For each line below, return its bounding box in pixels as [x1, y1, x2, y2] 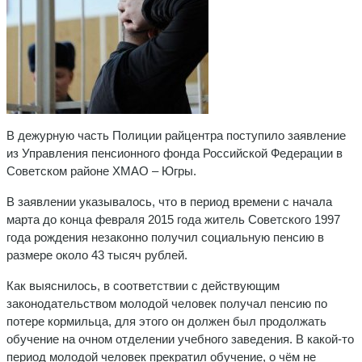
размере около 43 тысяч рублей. [6, 247, 187, 262]
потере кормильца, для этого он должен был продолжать [6, 314, 326, 328]
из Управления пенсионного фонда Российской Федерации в [6, 145, 343, 160]
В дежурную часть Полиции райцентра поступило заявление [6, 128, 346, 142]
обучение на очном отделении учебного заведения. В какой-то [6, 331, 354, 346]
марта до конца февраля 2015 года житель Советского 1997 [6, 212, 340, 226]
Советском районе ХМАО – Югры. [6, 163, 196, 178]
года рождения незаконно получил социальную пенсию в [6, 229, 324, 244]
